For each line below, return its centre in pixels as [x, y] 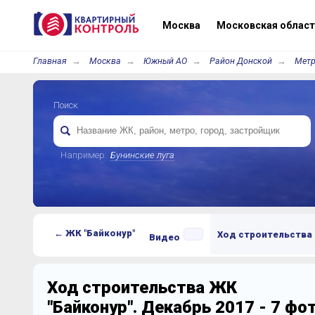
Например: [83, 155]
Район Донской [240, 61]
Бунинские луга [142, 155]
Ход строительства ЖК [142, 288]
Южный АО [165, 61]
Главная [50, 61]
